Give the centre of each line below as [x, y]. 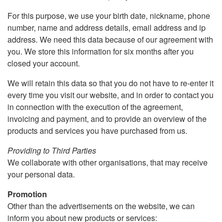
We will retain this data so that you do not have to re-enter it [111, 83]
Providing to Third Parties [52, 150]
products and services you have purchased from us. [97, 131]
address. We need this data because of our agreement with [110, 39]
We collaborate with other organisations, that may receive [108, 162]
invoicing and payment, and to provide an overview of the [107, 119]
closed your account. [44, 63]
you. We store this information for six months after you [101, 51]
